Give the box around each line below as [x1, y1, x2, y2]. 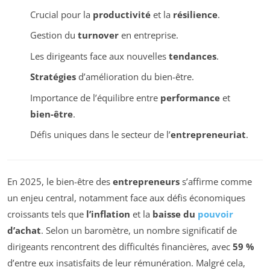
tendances [168, 49, 216, 62]
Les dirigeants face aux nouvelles [30, 49, 169, 62]
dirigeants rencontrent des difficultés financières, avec [7, 240, 233, 253]
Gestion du [30, 29, 78, 42]
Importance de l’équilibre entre [30, 91, 160, 104]
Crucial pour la [30, 8, 93, 20]
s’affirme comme [180, 175, 252, 188]
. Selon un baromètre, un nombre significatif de [41, 224, 237, 237]
